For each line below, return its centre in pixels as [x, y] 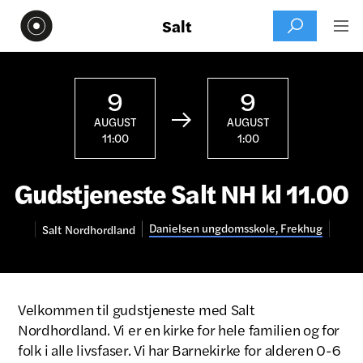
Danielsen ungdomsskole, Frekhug [235, 228]
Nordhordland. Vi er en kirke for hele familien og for [179, 329]
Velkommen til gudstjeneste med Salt [137, 309]
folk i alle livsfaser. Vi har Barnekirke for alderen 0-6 [179, 350]
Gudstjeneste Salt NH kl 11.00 [181, 192]
